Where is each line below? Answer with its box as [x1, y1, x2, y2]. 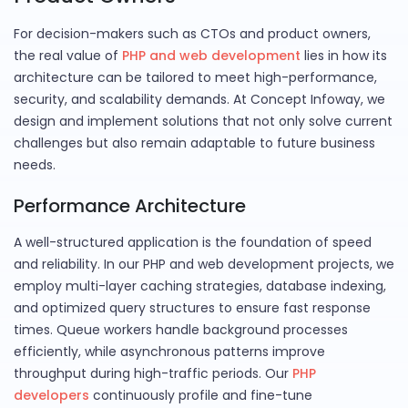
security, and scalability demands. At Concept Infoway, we [14, 90, 385, 109]
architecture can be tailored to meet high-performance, [14, 68, 377, 87]
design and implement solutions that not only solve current [14, 112, 393, 131]
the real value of [14, 46, 122, 66]
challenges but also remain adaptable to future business [14, 134, 375, 153]
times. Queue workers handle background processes [14, 321, 348, 340]
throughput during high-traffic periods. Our [14, 364, 292, 383]
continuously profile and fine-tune [89, 386, 312, 405]
